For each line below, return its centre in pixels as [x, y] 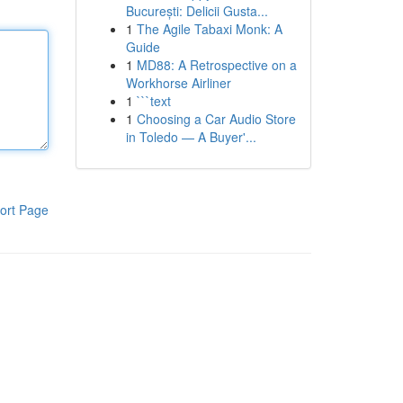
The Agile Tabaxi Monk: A [209, 29]
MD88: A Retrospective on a [216, 65]
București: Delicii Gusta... [197, 11]
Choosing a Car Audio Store [216, 119]
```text [153, 101]
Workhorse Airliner [178, 83]
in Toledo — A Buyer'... [191, 137]
